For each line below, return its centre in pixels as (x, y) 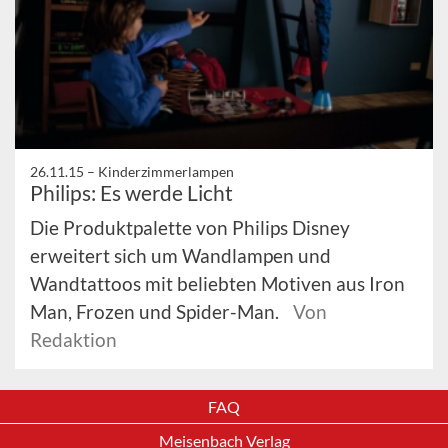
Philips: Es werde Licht (131, 193)
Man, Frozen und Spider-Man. (156, 312)
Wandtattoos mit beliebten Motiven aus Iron (217, 284)
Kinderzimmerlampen (166, 172)
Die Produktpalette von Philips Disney (190, 228)
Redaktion (73, 340)
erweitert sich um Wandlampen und (180, 256)
